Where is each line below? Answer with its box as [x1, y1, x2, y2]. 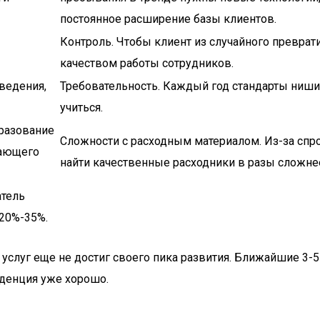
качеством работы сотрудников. [60, 56, 234, 70]
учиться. [60, 101, 103, 114]
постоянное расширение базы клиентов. [60, 12, 276, 26]
